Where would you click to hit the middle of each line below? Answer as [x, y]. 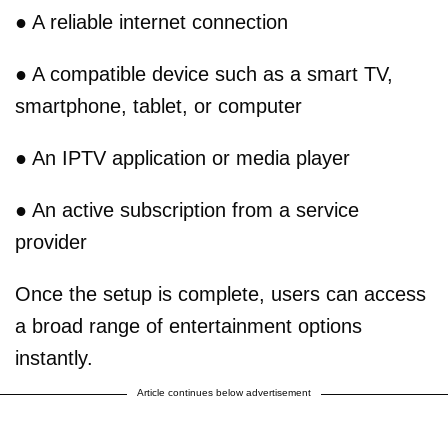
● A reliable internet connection [151, 21]
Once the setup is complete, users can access [220, 293]
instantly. [54, 357]
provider [51, 241]
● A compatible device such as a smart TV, [204, 73]
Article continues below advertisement [224, 392]
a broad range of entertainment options [188, 325]
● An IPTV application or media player [182, 157]
